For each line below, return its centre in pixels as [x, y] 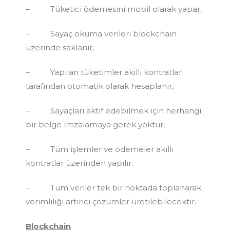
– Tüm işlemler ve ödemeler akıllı [100, 149]
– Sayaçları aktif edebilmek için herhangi [113, 110]
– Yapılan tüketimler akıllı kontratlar [104, 72]
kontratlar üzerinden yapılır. [79, 163]
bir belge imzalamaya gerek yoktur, [95, 124]
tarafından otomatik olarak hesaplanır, [100, 86]
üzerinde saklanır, [60, 47]
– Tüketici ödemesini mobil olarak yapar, [114, 9]
